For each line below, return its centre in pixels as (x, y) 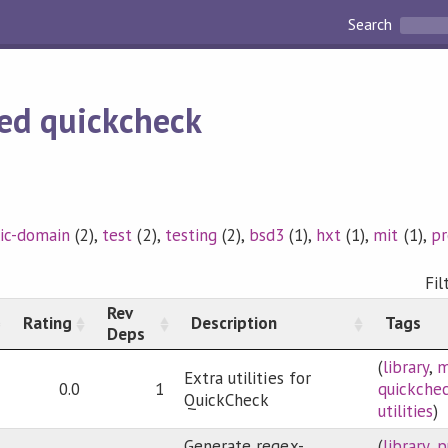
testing (190, 235)
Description (234, 323)
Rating (48, 323)
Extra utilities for (247, 378)
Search (372, 24)
